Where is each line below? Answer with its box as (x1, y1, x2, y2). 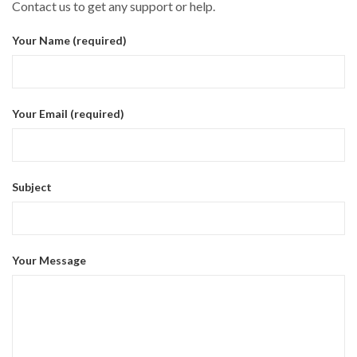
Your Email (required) (12, 107, 124, 121)
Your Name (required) (12, 33, 127, 48)
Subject (12, 180, 52, 194)
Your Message (12, 253, 86, 268)
